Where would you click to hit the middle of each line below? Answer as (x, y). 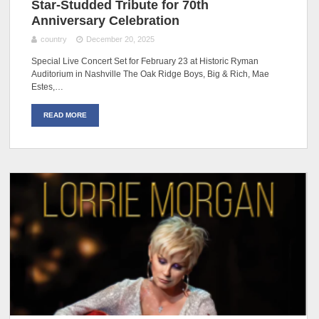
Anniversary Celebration (106, 20)
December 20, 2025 (120, 39)
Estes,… (48, 87)
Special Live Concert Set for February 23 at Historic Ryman (145, 61)
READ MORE (66, 115)
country (54, 39)
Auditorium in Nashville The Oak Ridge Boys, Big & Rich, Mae (151, 74)
